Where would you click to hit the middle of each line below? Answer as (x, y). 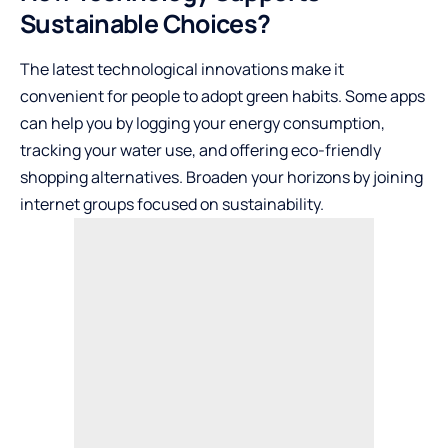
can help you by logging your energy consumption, (202, 123)
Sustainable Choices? (145, 24)
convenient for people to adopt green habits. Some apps (222, 96)
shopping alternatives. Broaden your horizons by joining (221, 177)
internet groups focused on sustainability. (173, 204)
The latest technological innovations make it (182, 69)
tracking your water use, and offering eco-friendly (200, 150)
